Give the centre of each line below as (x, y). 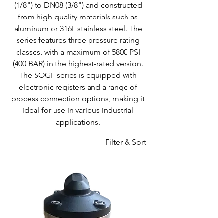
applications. (78, 122)
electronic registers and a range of (78, 87)
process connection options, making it (78, 99)
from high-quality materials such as (78, 17)
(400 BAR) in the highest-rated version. (78, 64)
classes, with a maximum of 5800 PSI (78, 52)
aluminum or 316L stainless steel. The (78, 28)
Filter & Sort (126, 142)
